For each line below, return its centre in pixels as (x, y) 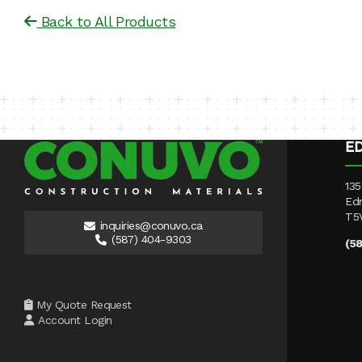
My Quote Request (84, 305)
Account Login (75, 320)
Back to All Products (106, 22)
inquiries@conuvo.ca (151, 226)
